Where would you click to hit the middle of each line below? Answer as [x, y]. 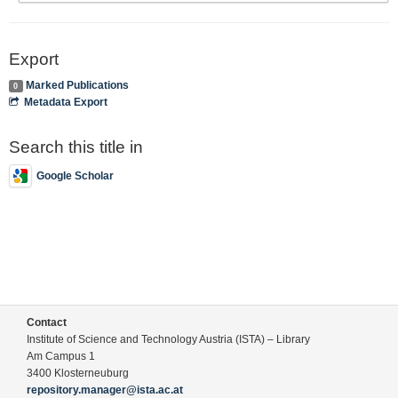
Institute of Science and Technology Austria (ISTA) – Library [168, 339]
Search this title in [76, 147]
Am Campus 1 [61, 356]
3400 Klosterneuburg [78, 373]
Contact [47, 322]
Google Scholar [75, 176]
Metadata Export [66, 102]
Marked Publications [77, 85]
